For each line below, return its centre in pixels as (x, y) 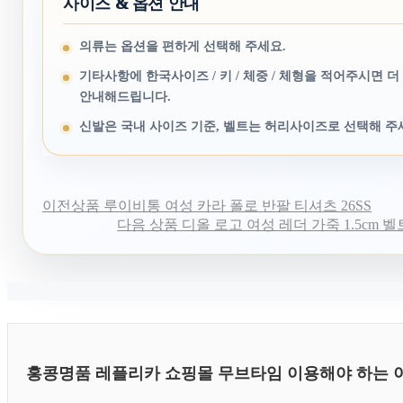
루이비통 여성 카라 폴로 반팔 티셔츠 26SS (236, 206)
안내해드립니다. (125, 97)
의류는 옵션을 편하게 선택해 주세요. (183, 47)
